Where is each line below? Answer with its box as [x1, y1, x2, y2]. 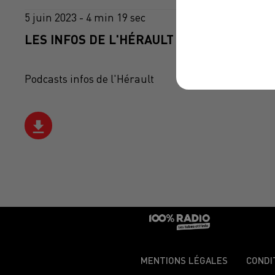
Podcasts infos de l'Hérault [25, 72, 154, 86]
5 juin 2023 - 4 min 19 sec [25, 11, 145, 25]
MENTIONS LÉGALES [141, 255, 228, 266]
